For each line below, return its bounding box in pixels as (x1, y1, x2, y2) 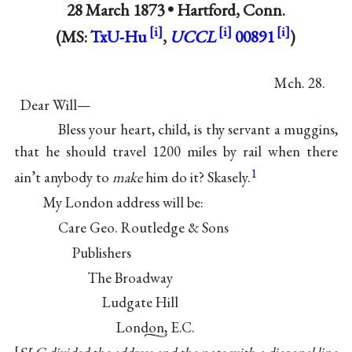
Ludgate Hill (101, 292, 178, 313)
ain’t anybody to (13, 167, 112, 188)
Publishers (72, 242, 132, 262)
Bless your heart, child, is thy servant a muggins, (57, 119, 339, 140)
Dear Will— (20, 94, 91, 115)
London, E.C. (116, 317, 196, 338)
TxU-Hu (90, 25, 148, 47)
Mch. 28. (274, 72, 326, 93)
